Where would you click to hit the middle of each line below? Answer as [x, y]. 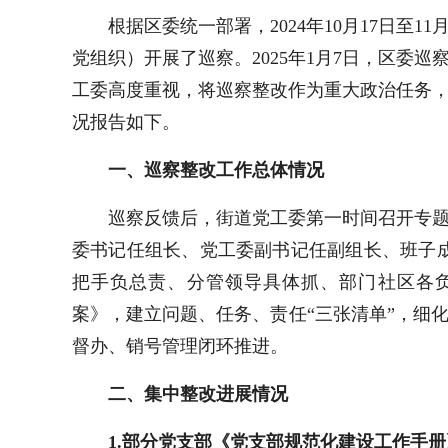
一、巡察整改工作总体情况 [216, 170]
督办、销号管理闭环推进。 [180, 346]
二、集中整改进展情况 [198, 394]
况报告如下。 [126, 122]
